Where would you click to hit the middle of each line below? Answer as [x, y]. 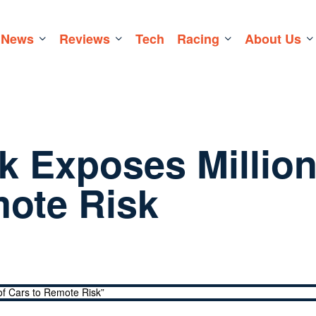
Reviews [84, 38]
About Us [273, 38]
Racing [198, 38]
